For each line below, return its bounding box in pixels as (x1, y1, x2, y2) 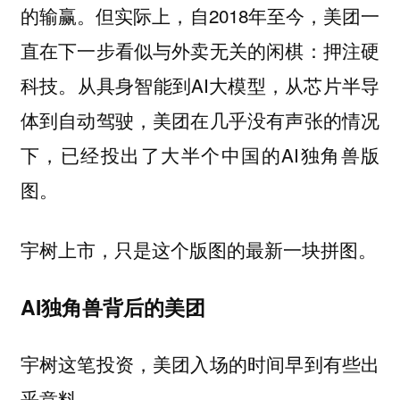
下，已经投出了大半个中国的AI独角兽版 (20, 141, 380, 169)
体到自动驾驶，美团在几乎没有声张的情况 (20, 106, 380, 134)
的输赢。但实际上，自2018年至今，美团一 (20, 2, 380, 29)
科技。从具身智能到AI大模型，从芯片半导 (20, 71, 380, 99)
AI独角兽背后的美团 (20, 291, 205, 321)
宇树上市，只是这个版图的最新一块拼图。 (20, 236, 377, 263)
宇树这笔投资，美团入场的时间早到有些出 (20, 350, 380, 378)
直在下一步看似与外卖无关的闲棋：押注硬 (20, 37, 380, 64)
